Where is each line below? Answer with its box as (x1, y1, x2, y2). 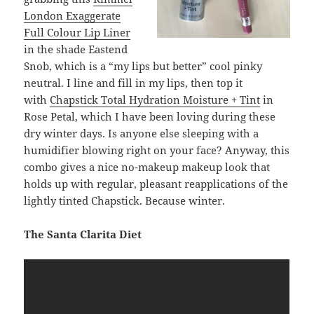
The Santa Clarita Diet (24, 227, 142, 242)
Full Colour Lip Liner (24, 25, 131, 40)
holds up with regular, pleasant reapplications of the (24, 177, 289, 191)
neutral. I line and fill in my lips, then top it (24, 76, 243, 90)
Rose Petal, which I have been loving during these (24, 109, 276, 124)
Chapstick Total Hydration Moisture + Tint (50, 93, 261, 107)
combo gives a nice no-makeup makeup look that (24, 160, 271, 175)
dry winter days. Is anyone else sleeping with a (24, 126, 259, 141)
